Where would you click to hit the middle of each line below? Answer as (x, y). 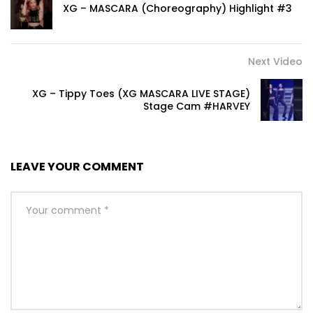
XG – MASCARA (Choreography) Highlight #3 (177, 9)
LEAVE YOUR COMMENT (77, 167)
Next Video (275, 62)
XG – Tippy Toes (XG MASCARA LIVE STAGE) (141, 94)
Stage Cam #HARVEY (197, 107)
